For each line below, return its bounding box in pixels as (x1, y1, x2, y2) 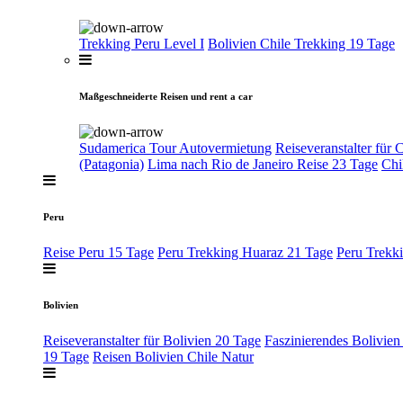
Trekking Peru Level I (79, 36, 204, 52)
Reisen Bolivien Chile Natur (93, 349, 254, 365)
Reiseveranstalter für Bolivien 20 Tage (43, 333, 261, 349)
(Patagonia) (79, 157, 144, 173)
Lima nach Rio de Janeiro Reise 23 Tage (148, 157, 378, 173)
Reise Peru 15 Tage (43, 245, 154, 261)
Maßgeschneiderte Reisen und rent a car (79, 91, 253, 103)
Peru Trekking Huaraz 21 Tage (157, 245, 333, 261)
